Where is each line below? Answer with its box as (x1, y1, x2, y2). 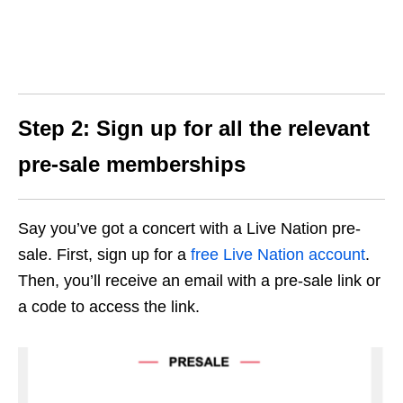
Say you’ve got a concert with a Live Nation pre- (18, 219, 361, 238)
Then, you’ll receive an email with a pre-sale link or (18, 272, 381, 291)
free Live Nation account (191, 246, 365, 264)
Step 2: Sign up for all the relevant (18, 116, 370, 141)
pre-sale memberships (18, 152, 246, 177)
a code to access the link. (18, 298, 200, 317)
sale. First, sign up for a (18, 246, 191, 264)
